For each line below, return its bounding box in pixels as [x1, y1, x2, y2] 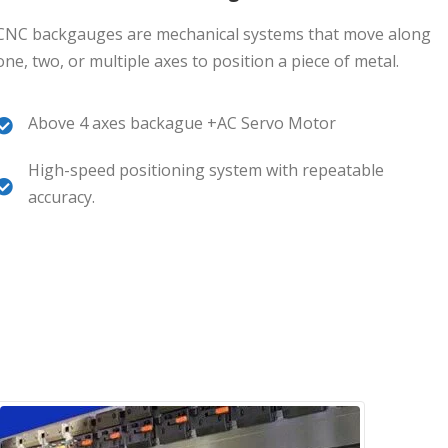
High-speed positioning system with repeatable [28, 159, 384, 181]
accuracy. [28, 186, 95, 208]
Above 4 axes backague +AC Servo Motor [28, 112, 336, 134]
